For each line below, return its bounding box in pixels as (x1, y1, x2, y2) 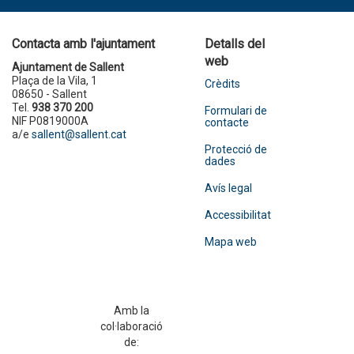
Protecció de (204, 143, 267, 156)
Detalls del (204, 36, 265, 52)
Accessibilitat (204, 209, 271, 222)
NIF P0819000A (12, 115, 88, 128)
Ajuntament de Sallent (12, 61, 124, 74)
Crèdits (204, 77, 240, 91)
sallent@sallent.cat (32, 128, 126, 141)
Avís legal (204, 182, 252, 195)
